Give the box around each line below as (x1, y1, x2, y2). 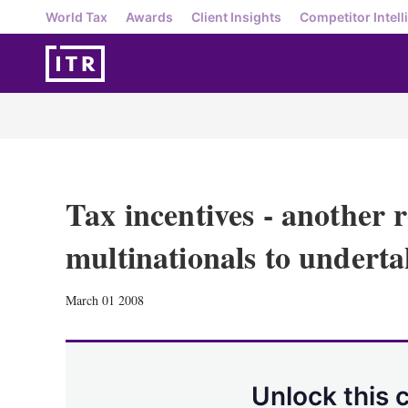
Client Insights (191, 8, 281, 25)
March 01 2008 (66, 291, 144, 309)
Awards (126, 8, 173, 25)
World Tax (46, 8, 107, 25)
